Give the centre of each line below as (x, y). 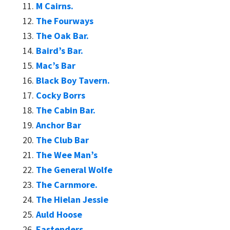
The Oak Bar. (62, 36)
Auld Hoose (59, 214)
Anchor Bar (59, 125)
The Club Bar (62, 140)
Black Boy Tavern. (73, 80)
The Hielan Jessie (72, 199)
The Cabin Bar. (66, 110)
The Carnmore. (67, 185)
